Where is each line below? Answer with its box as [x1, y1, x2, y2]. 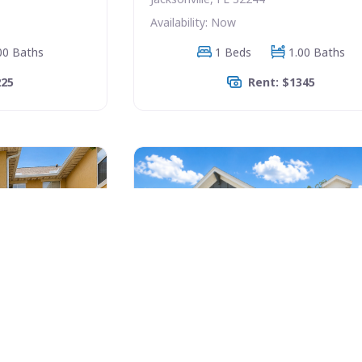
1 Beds [215, 44, 252, 60]
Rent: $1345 [248, 74, 316, 90]
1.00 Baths [288, 44, 346, 60]
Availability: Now [150, 14, 237, 30]
